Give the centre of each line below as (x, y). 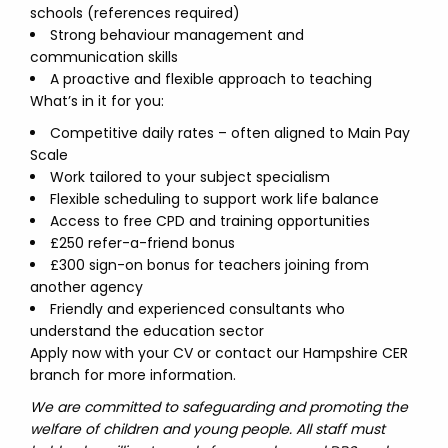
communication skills (104, 57)
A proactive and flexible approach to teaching (211, 79)
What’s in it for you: (97, 101)
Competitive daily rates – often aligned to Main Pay (230, 133)
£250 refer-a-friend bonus (142, 243)
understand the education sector (147, 331)
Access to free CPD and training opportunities (210, 221)
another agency (86, 287)
